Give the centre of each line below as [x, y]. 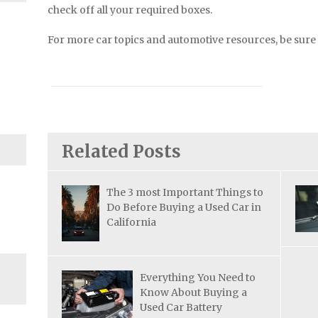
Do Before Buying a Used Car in [184, 207]
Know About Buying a [194, 293]
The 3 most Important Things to [185, 192]
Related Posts [122, 151]
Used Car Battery [181, 308]
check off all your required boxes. [130, 10]
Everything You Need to [198, 278]
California [132, 222]
